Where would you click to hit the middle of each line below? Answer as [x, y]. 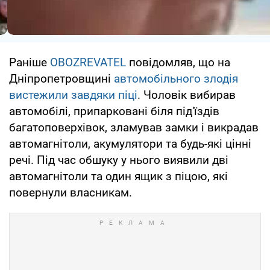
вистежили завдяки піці [73, 95]
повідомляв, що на [178, 63]
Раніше [30, 63]
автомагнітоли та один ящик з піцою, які [118, 177]
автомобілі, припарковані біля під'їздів [114, 111]
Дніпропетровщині [61, 79]
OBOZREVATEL [88, 63]
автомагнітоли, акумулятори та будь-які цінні [130, 144]
